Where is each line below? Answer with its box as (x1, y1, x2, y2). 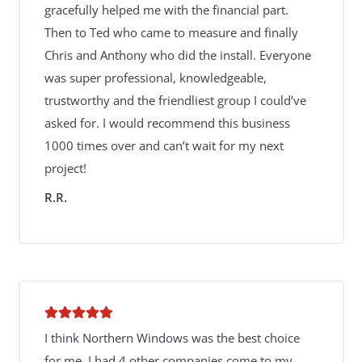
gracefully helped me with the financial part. (44, 2, 288, 18)
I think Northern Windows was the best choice (44, 330, 300, 346)
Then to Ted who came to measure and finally (44, 24, 298, 40)
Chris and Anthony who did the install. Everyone (44, 47, 311, 63)
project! (44, 160, 86, 176)
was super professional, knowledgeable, (44, 69, 267, 86)
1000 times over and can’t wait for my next (44, 137, 284, 154)
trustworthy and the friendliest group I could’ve (44, 92, 306, 108)
